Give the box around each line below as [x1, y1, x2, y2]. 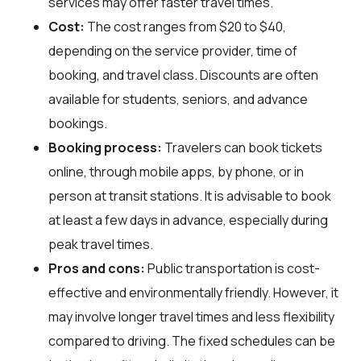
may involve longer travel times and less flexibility [48, 307, 334, 326]
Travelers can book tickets [162, 138, 322, 156]
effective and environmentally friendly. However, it [48, 283, 338, 301]
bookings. [48, 114, 107, 132]
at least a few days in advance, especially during [48, 210, 328, 229]
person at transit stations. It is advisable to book [48, 186, 331, 205]
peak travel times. [48, 234, 153, 253]
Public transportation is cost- [145, 259, 320, 277]
